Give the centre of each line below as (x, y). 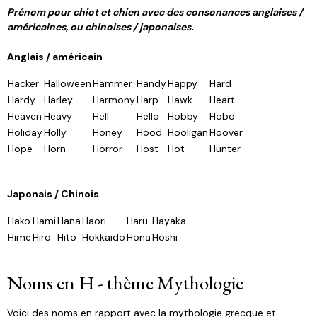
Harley (58, 100)
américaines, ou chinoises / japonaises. (100, 27)
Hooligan (188, 132)
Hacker (23, 83)
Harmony (114, 100)
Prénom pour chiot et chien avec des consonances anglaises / (155, 12)
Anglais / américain (55, 57)
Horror (108, 149)
